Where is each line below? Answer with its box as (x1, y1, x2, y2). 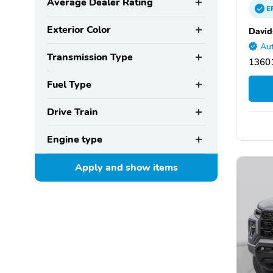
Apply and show (74, 160, 153, 174)
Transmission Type (47, 50, 133, 64)
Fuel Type (47, 77, 91, 91)
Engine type (47, 132, 102, 146)
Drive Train (47, 105, 98, 119)
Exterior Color (47, 23, 111, 37)
